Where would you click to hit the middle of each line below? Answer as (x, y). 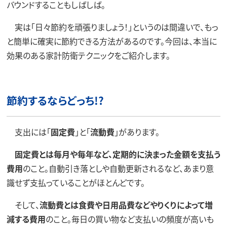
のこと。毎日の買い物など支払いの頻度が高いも (129, 219)
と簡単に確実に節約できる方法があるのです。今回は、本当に (111, 41)
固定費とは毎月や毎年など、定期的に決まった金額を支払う (117, 154)
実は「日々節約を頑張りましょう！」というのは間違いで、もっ (112, 27)
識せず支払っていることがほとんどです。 (75, 183)
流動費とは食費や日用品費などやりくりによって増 (126, 205)
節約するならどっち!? (55, 101)
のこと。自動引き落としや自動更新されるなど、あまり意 (118, 168)
